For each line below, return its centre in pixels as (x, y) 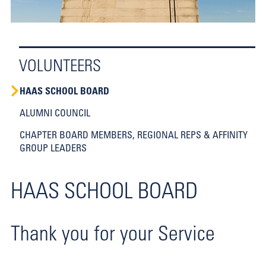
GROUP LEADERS (53, 148)
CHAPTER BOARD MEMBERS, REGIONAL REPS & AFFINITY (134, 135)
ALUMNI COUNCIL (55, 113)
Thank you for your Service (113, 233)
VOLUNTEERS (60, 65)
